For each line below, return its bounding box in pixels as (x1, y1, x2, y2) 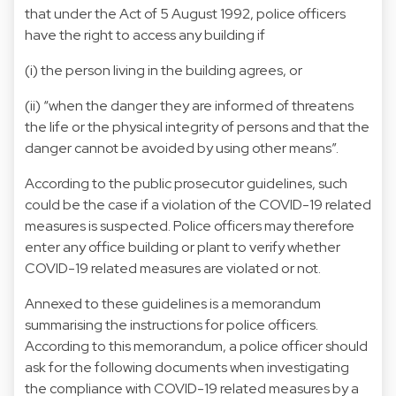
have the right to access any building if (25, 25, 265, 44)
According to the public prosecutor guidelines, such (25, 173, 347, 193)
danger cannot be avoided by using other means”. (25, 138, 339, 157)
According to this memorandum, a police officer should (25, 336, 368, 355)
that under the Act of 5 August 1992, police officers (25, 4, 346, 23)
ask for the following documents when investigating (25, 357, 349, 377)
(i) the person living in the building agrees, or (25, 60, 302, 80)
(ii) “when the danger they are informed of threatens (25, 95, 354, 115)
